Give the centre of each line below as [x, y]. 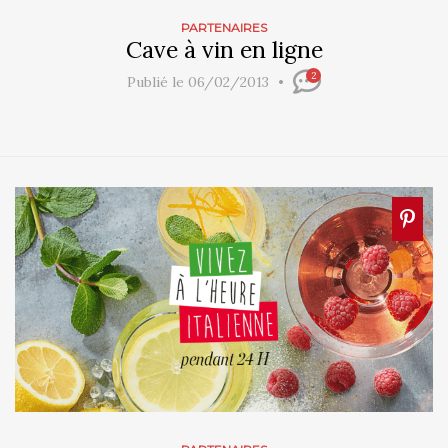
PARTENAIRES [224, 27]
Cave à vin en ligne [224, 49]
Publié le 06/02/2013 [200, 82]
